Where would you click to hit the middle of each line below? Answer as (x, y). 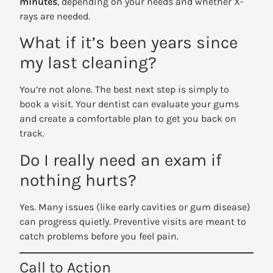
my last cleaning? (88, 63)
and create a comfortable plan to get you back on (128, 119)
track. (32, 133)
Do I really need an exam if (121, 160)
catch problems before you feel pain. (99, 236)
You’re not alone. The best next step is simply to (125, 90)
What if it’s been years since (129, 43)
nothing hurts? (78, 180)
